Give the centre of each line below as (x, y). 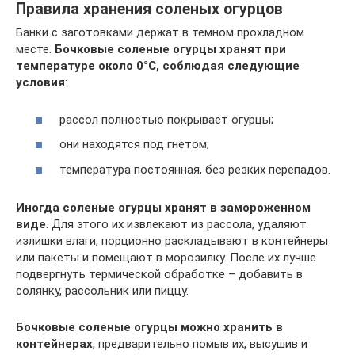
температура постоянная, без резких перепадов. (195, 169)
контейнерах (54, 344)
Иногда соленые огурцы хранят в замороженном (163, 207)
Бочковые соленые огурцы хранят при (170, 50)
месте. (35, 50)
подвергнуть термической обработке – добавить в (159, 274)
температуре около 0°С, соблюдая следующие (158, 66)
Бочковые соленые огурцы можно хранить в (149, 327)
